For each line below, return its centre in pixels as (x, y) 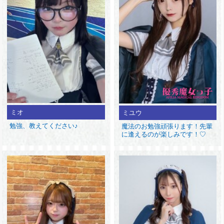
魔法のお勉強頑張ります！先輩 (167, 126)
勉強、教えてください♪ (44, 126)
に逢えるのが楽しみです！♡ (164, 134)
